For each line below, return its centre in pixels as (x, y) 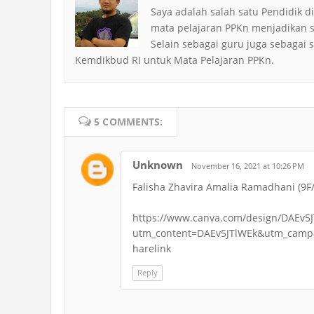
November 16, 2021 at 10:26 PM (248, 166)
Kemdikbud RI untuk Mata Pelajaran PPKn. (175, 60)
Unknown (158, 165)
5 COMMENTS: (127, 122)
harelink (152, 248)
